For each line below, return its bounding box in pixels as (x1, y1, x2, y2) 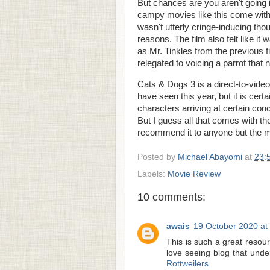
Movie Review (168, 169, 221, 178)
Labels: (137, 169, 168, 178)
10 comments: (137, 190, 206, 203)
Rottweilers (166, 259, 209, 269)
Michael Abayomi (178, 152, 242, 162)
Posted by (137, 152, 178, 162)
